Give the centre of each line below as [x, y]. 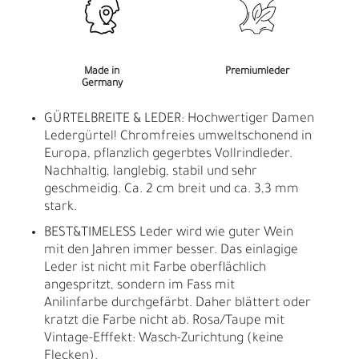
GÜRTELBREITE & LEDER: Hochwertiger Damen [179, 119]
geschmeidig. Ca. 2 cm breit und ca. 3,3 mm [171, 190]
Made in [102, 72]
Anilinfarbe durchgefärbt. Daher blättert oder [177, 303]
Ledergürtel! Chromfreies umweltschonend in [178, 137]
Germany [102, 84]
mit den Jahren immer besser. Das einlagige [171, 250]
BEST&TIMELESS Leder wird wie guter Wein [169, 233]
